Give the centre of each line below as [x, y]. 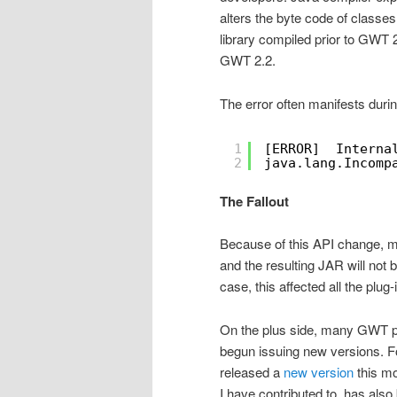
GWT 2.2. [248, 60]
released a [252, 371]
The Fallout [254, 201]
